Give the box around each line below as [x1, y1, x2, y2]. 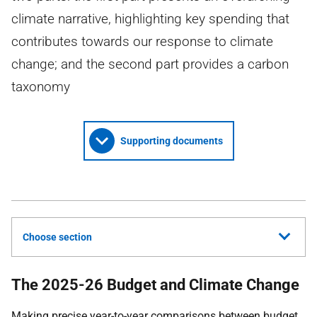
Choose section [23, 231, 92, 243]
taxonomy [11, 79, 70, 95]
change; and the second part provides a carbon [11, 56, 289, 72]
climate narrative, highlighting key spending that [11, 11, 289, 27]
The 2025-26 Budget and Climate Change [11, 276, 299, 294]
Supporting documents [120, 135, 223, 146]
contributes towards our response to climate [11, 33, 273, 50]
